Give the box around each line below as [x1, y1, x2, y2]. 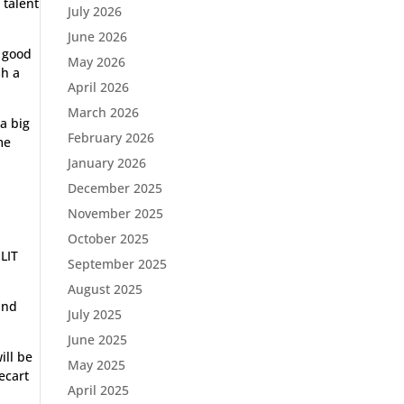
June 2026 [67, 28, 127, 45]
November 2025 [67, 205, 163, 222]
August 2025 [67, 280, 142, 298]
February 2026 [67, 129, 154, 146]
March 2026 [67, 104, 139, 121]
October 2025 [67, 230, 149, 247]
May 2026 [67, 53, 125, 70]
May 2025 [67, 356, 125, 373]
